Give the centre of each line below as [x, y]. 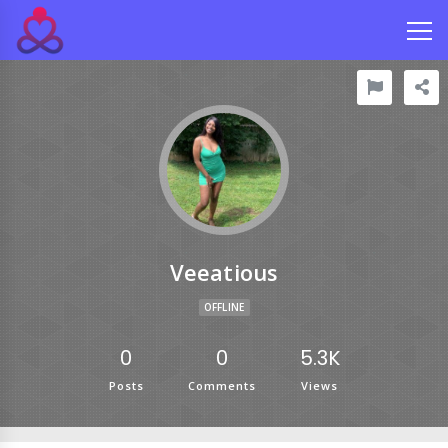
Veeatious [224, 272]
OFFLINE [224, 307]
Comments [221, 385]
